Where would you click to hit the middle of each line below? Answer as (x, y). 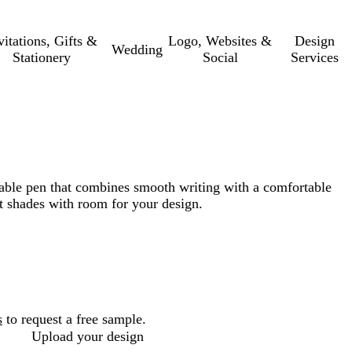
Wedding (137, 49)
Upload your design (88, 337)
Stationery (41, 57)
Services (315, 57)
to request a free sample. (74, 319)
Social (220, 57)
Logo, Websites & (220, 41)
